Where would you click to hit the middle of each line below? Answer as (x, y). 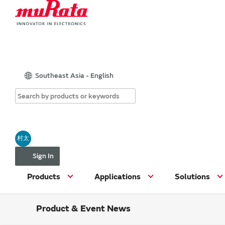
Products (44, 177)
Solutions (192, 177)
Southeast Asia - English (74, 75)
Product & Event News (83, 208)
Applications (118, 177)
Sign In (43, 156)
